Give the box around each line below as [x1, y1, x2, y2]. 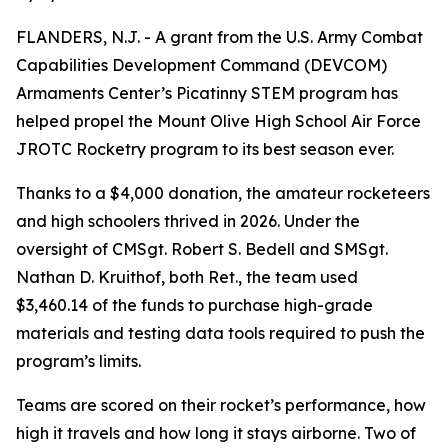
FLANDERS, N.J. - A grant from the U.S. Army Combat [16, 27, 423, 47]
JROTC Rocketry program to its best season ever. [16, 139, 394, 159]
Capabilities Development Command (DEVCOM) [16, 55, 387, 75]
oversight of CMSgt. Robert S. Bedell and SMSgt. [16, 239, 388, 259]
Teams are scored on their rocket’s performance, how [16, 395, 426, 415]
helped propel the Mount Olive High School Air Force [16, 111, 421, 131]
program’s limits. [16, 351, 141, 371]
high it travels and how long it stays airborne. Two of [16, 423, 416, 443]
